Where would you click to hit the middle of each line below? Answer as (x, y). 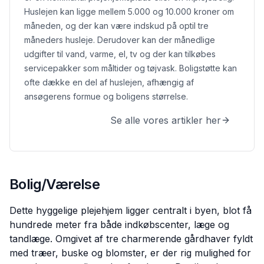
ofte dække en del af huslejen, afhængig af (109, 82)
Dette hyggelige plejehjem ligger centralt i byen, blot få (131, 211)
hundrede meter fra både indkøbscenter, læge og (119, 225)
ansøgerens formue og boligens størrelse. (106, 97)
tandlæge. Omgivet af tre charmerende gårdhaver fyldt (131, 239)
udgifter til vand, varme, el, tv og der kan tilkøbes (120, 54)
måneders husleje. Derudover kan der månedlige (120, 40)
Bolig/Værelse (55, 184)
